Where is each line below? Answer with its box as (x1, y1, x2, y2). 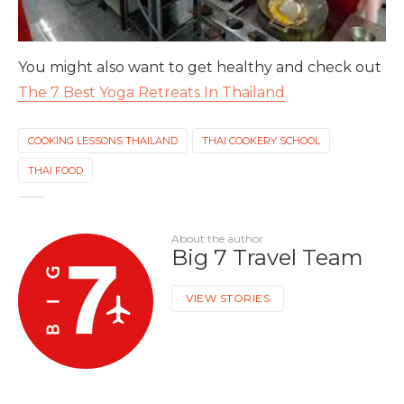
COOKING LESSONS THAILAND (28, 134, 178, 148)
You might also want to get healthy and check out (18, 59, 381, 77)
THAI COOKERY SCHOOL (202, 134, 320, 148)
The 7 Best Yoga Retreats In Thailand (18, 84, 285, 102)
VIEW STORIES (186, 291, 270, 306)
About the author (171, 232, 263, 246)
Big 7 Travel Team (171, 244, 363, 271)
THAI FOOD (28, 164, 83, 178)
